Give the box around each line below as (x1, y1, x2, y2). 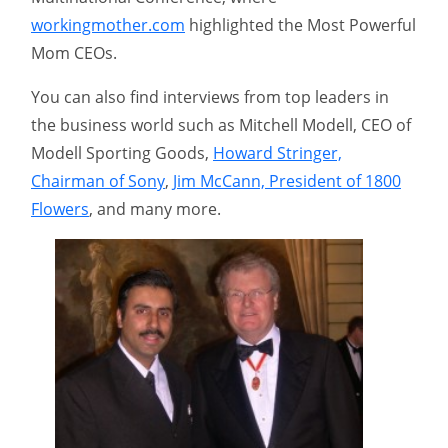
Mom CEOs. (31, 42, 117, 65)
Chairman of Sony (31, 170, 165, 193)
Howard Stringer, (213, 142, 342, 165)
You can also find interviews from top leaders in (31, 86, 389, 109)
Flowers (31, 198, 89, 221)
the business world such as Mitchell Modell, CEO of (31, 114, 411, 137)
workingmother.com (31, 14, 185, 37)
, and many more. (89, 198, 221, 221)
